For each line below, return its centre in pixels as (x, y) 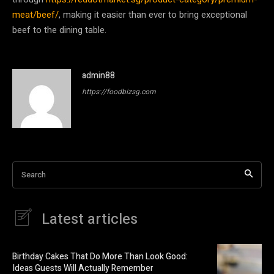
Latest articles (90, 219)
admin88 (98, 75)
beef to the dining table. (59, 30)
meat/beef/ (35, 14)
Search (34, 174)
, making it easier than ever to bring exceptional (153, 14)
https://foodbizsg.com (119, 91)
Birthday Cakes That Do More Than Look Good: (100, 257)
